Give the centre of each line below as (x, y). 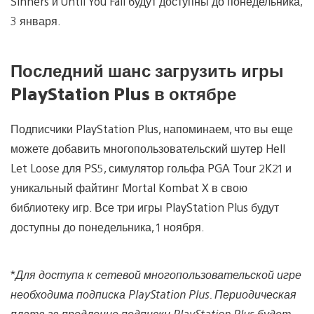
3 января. (36, 20)
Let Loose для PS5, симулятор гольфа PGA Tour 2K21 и (151, 168)
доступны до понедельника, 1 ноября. (108, 226)
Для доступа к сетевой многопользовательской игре (158, 274)
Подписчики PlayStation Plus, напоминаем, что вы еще (152, 128)
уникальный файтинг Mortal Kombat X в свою (129, 187)
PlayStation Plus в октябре (123, 93)
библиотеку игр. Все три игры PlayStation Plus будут (145, 207)
